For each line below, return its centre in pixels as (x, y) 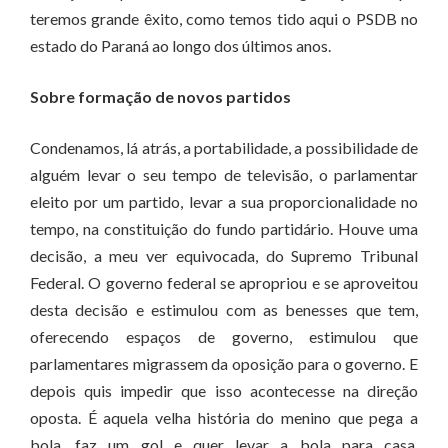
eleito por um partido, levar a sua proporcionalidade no (224, 201)
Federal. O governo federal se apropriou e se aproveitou (224, 282)
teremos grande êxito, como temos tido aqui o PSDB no (224, 18)
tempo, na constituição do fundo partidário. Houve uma (224, 228)
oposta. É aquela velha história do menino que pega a (224, 417)
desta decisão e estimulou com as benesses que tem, (224, 309)
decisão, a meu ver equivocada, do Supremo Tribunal (224, 255)
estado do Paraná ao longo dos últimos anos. (180, 45)
